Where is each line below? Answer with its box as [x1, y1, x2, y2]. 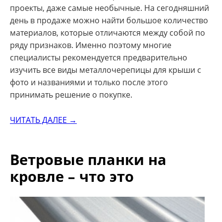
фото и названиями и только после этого [10, 77, 168, 88]
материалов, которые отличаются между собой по [10, 27, 205, 39]
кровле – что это [10, 166, 134, 186]
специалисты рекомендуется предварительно [10, 52, 187, 63]
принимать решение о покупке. [10, 89, 132, 101]
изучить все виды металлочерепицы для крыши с [10, 64, 201, 76]
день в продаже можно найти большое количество [10, 15, 208, 26]
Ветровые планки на [10, 149, 166, 169]
